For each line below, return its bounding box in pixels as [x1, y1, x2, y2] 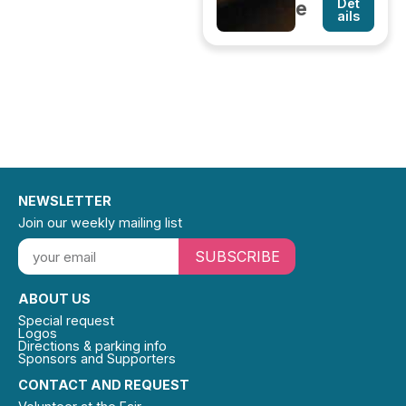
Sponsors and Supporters [18, 351, 176, 367]
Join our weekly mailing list [18, 215, 182, 231]
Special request [18, 313, 114, 329]
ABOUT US [18, 291, 91, 307]
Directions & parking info [18, 338, 167, 354]
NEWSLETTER [18, 193, 111, 209]
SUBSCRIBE [194, 246, 280, 266]
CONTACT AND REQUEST [18, 377, 189, 393]
